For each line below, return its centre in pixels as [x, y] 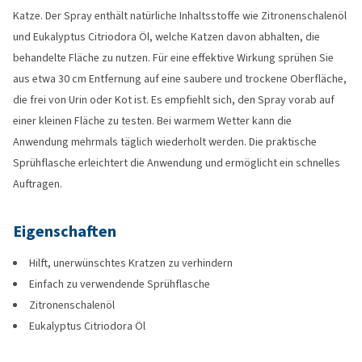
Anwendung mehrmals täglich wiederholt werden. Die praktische [165, 142]
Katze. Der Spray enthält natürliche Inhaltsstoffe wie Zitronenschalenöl [180, 16]
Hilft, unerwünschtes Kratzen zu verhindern [131, 263]
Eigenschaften [65, 232]
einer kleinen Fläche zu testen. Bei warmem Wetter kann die [152, 121]
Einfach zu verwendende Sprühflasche [120, 284]
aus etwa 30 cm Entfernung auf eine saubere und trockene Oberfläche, [180, 79]
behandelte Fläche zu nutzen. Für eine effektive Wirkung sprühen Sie [173, 58]
